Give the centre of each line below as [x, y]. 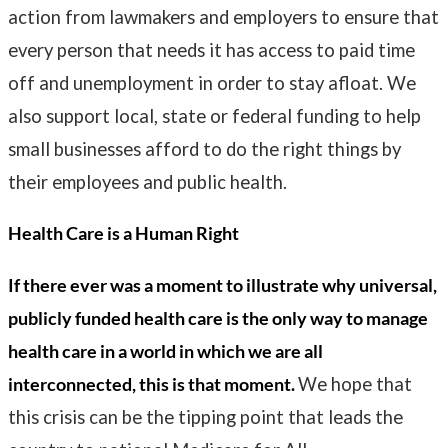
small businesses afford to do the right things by [204, 148]
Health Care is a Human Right [123, 233]
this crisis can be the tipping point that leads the [205, 416]
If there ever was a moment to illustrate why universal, [222, 284]
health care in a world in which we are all [165, 350]
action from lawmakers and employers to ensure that [223, 16]
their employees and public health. [147, 181]
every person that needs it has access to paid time [211, 49]
